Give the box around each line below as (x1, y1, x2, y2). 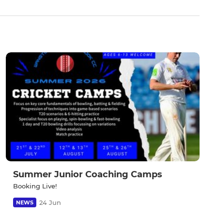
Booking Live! (13, 182, 57, 190)
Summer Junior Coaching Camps (13, 169, 162, 180)
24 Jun (39, 199, 61, 207)
